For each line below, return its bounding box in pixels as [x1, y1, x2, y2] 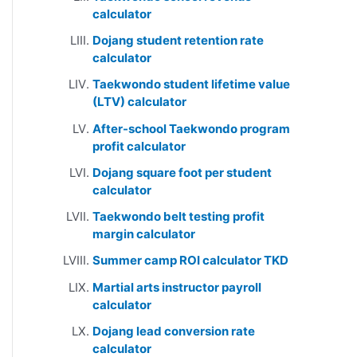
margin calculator [92, 226, 195, 241]
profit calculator [92, 138, 186, 154]
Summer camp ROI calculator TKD [92, 253, 288, 269]
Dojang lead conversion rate [92, 323, 255, 339]
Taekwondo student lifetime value [92, 76, 290, 92]
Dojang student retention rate [92, 33, 264, 48]
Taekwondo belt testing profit [92, 209, 265, 224]
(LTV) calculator [92, 94, 186, 110]
